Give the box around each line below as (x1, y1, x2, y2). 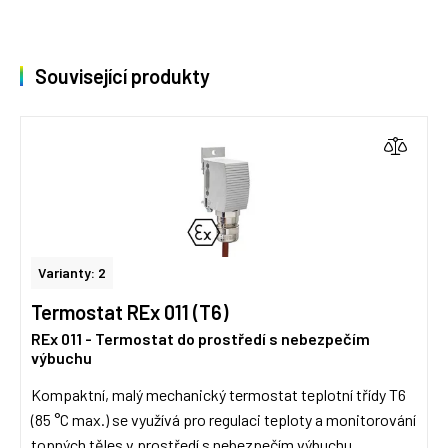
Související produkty (35, 64, 210, 88)
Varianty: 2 (38, 264, 106, 281)
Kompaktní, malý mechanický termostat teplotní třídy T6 (31, 385, 406, 404)
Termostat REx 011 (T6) (31, 300, 228, 324)
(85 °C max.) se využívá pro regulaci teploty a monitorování (31, 410, 416, 429)
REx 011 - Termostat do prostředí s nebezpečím (31, 329, 370, 348)
